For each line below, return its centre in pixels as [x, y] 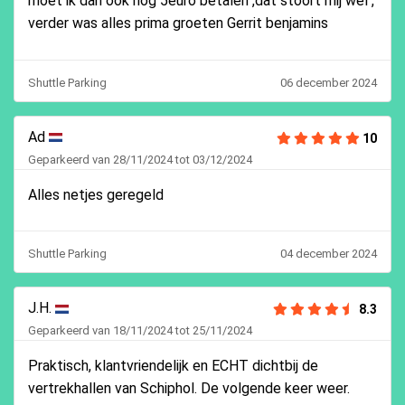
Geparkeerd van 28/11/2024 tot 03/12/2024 [140, 159]
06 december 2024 [329, 82]
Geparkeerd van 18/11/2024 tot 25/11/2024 [140, 331]
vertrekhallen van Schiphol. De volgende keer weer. [189, 389]
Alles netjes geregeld [96, 194]
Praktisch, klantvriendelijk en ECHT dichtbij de [173, 366]
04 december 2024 [329, 254]
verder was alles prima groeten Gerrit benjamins [178, 24]
